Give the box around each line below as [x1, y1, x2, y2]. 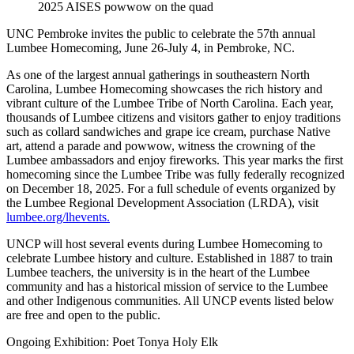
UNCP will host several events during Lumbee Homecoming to [6, 236, 322, 250]
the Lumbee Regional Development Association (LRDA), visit [6, 195, 318, 209]
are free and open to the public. [6, 307, 160, 322]
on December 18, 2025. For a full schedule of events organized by [6, 181, 336, 195]
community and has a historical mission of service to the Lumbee [6, 279, 328, 293]
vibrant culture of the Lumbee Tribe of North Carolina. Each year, [6, 96, 333, 110]
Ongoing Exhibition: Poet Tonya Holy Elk [6, 334, 218, 348]
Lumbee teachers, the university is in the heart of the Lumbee [6, 265, 310, 279]
